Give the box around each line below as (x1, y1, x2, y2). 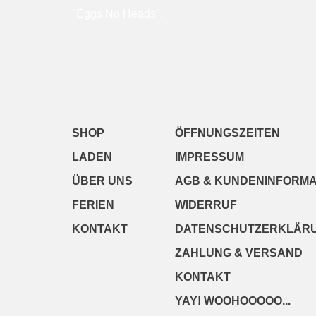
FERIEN (72, 199, 114, 212)
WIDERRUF (175, 199, 237, 212)
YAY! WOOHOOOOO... (175, 295, 291, 308)
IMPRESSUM (175, 151, 244, 164)
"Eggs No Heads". (72, 8, 163, 20)
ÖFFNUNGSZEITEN (175, 127, 280, 140)
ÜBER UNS (72, 175, 133, 188)
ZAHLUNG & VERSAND (175, 247, 303, 260)
